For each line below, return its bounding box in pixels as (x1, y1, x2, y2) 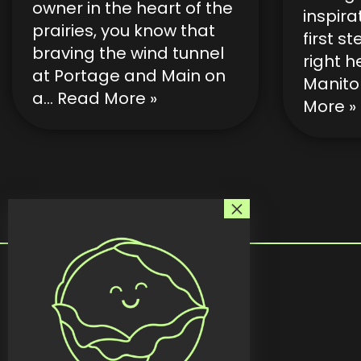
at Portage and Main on (32, 64, 226, 87)
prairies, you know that (32, 19, 215, 42)
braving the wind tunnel (32, 42, 224, 64)
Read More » (57, 87, 157, 110)
